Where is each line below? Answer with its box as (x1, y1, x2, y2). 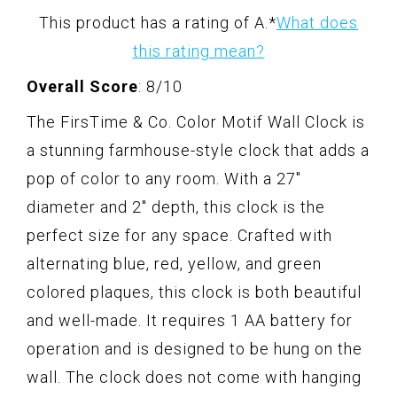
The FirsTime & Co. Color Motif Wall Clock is (27, 113, 365, 132)
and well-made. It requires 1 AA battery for (27, 311, 353, 331)
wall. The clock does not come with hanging (27, 368, 362, 387)
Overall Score (27, 77, 138, 97)
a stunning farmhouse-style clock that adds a (27, 141, 370, 160)
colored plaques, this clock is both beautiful (27, 283, 362, 302)
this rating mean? (132, 42, 265, 61)
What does (276, 13, 358, 33)
